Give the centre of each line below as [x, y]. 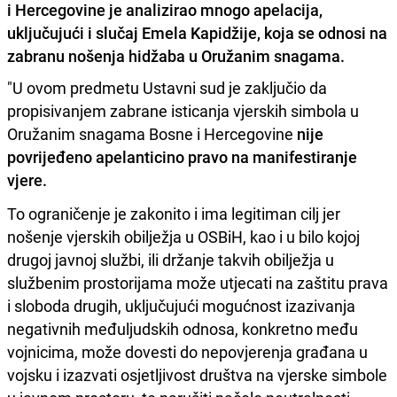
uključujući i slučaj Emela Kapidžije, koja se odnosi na [197, 32]
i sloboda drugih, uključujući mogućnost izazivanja [181, 305]
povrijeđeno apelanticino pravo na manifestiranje [182, 156]
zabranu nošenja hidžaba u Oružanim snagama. [176, 55]
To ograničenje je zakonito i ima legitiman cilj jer [174, 213]
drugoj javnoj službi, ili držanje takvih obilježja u [171, 259]
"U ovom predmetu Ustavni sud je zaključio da [167, 87]
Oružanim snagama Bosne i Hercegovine [152, 133]
